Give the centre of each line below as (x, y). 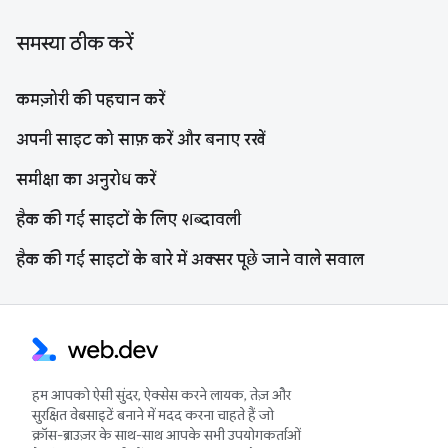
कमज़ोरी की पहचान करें (90, 99)
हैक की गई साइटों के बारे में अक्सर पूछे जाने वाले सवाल (190, 259)
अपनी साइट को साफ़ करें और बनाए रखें (140, 139)
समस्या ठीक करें (74, 43)
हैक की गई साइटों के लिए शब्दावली (128, 219)
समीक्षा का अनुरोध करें (86, 179)
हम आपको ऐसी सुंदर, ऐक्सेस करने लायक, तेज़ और (161, 395)
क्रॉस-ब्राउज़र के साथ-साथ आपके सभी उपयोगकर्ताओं (166, 435)
